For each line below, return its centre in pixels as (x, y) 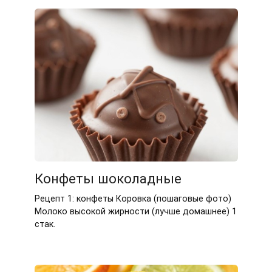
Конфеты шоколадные (108, 179)
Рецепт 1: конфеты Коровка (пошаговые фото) (133, 199)
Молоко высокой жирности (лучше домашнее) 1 (135, 211)
